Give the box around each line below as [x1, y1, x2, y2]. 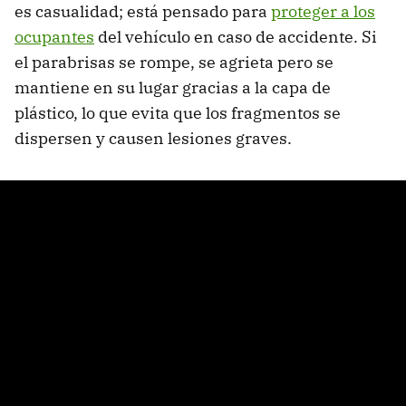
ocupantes [14, 26, 94, 48]
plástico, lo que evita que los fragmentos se [14, 102, 341, 124]
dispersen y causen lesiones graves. [14, 128, 292, 150]
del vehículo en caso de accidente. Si [94, 26, 377, 48]
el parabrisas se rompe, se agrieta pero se [14, 52, 333, 73]
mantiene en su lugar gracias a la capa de [14, 77, 331, 99]
